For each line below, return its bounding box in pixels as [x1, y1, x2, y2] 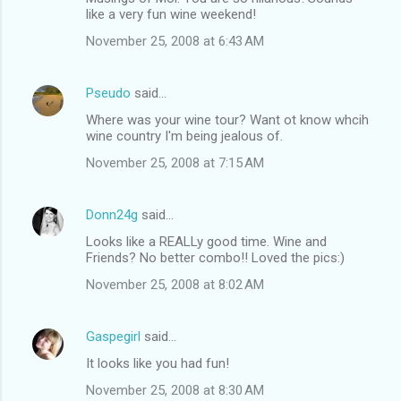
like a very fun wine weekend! [86, 5, 256, 22]
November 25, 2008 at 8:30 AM [86, 381, 264, 398]
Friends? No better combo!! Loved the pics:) [86, 249, 345, 266]
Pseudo [86, 84, 131, 101]
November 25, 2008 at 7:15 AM [86, 154, 264, 171]
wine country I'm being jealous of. [86, 127, 283, 144]
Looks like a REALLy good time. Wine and [86, 233, 327, 250]
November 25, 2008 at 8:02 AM [86, 276, 264, 293]
